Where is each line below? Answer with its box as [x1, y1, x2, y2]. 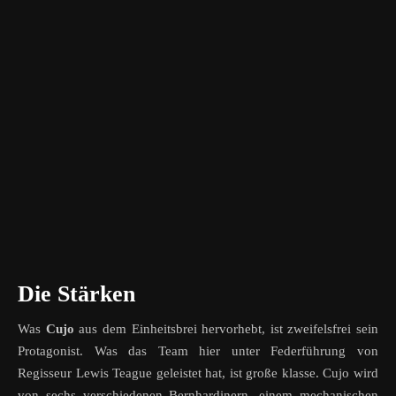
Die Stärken [18, 281, 135, 308]
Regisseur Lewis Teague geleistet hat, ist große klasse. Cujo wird [18, 366, 378, 381]
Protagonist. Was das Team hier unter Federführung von [18, 344, 378, 359]
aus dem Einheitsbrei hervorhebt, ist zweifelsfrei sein [73, 322, 378, 337]
